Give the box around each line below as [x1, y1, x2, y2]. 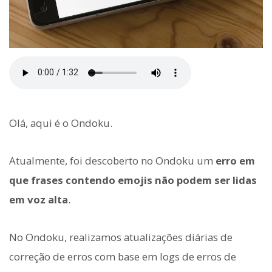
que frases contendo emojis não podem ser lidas [9, 173, 257, 188]
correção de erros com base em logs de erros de [9, 250, 236, 264]
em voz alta [9, 192, 68, 207]
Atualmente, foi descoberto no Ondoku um [9, 154, 216, 168]
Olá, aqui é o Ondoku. [9, 115, 112, 130]
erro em [216, 154, 255, 168]
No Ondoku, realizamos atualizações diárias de [9, 230, 233, 245]
